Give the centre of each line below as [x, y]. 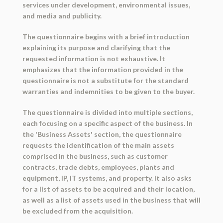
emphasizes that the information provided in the [103, 70]
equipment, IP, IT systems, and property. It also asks [107, 178]
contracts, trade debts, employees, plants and [98, 167]
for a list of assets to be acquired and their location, [108, 189]
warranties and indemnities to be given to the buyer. [108, 92]
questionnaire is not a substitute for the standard [105, 81]
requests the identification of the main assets [98, 145]
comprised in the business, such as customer [95, 156]
